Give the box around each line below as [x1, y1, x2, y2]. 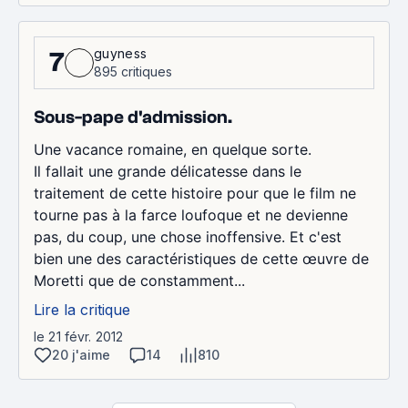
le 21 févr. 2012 [34, 328, 124, 344]
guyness [94, 45, 148, 61]
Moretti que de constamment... [34, 270, 245, 290]
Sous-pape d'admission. [34, 106, 232, 127]
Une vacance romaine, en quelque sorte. [34, 139, 311, 158]
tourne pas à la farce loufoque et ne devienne [34, 205, 348, 224]
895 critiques [94, 63, 172, 79]
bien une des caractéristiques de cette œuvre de [34, 249, 369, 268]
